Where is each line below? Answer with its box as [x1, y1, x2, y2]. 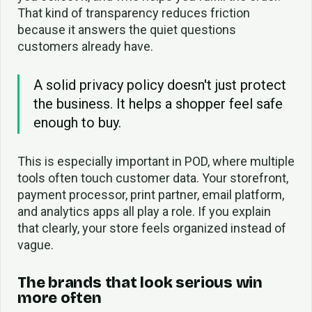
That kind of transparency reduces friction [17, 5, 250, 20]
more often [17, 288, 102, 307]
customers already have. [17, 38, 153, 54]
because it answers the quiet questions [17, 22, 236, 37]
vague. [17, 237, 54, 252]
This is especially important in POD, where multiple [17, 153, 295, 169]
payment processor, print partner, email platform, [17, 187, 284, 202]
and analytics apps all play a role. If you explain [17, 203, 271, 219]
